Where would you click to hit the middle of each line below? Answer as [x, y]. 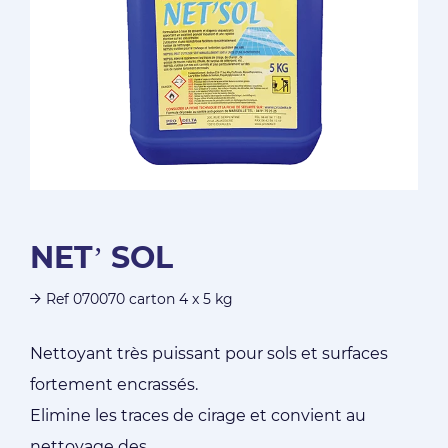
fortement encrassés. [114, 384]
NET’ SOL [101, 257]
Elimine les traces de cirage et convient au [198, 415]
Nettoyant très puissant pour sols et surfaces [209, 353]
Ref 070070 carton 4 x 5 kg [139, 299]
